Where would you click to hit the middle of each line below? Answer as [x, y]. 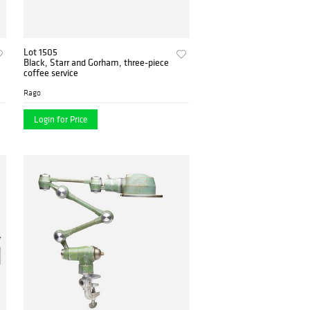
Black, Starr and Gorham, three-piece [97, 63]
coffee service [51, 73]
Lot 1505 [41, 52]
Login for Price [61, 120]
